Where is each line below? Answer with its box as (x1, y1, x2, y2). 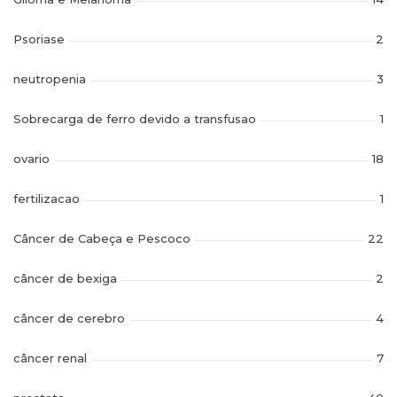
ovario (13, 152, 50, 167)
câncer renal (13, 351, 87, 366)
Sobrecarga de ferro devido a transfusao (13, 112, 256, 127)
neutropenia (13, 72, 86, 87)
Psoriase (13, 32, 65, 47)
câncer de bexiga (13, 271, 117, 286)
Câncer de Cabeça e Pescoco (13, 231, 191, 246)
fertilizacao (13, 191, 80, 206)
